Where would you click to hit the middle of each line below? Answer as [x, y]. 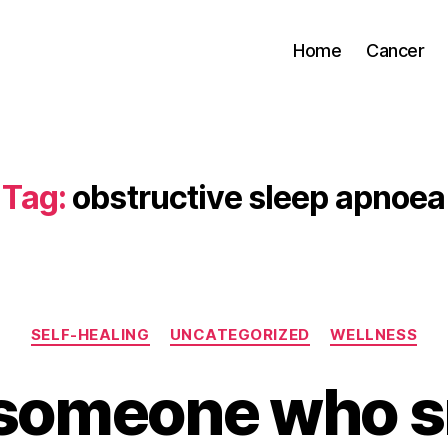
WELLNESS [373, 334]
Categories [267, 325]
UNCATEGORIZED [239, 334]
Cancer [395, 50]
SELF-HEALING [90, 334]
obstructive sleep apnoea [259, 197]
